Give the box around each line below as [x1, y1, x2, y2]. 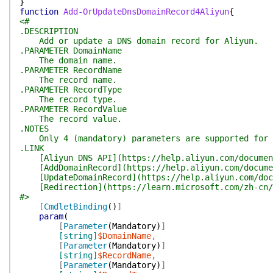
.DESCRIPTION [19, 26, 78, 36]
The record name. [19, 75, 117, 85]
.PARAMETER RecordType [19, 85, 122, 94]
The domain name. [19, 55, 117, 65]
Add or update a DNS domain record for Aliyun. [19, 36, 258, 46]
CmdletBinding [44, 202, 107, 211]
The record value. [19, 114, 122, 124]
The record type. [19, 94, 117, 104]
